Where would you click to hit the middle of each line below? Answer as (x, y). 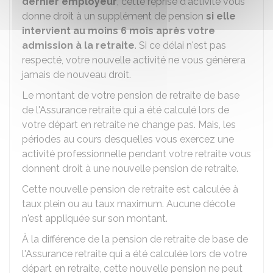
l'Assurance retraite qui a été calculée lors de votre (134, 254)
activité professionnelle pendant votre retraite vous (136, 154)
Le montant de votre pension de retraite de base (131, 95)
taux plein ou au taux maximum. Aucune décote (129, 204)
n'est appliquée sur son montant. (95, 218)
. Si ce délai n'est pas (180, 45)
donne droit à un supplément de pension (114, 16)
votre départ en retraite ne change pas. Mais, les (129, 125)
